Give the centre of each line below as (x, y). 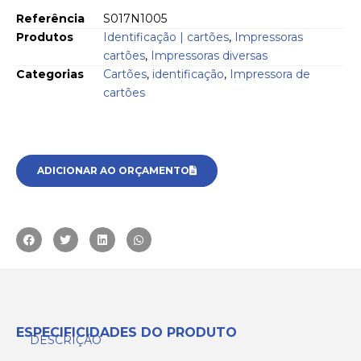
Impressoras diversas (209, 56)
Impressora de (270, 75)
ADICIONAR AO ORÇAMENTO (113, 170)
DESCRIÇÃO (65, 340)
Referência (50, 19)
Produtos (45, 37)
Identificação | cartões (166, 37)
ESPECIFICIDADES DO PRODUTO (127, 333)
